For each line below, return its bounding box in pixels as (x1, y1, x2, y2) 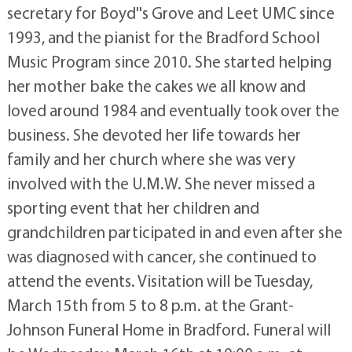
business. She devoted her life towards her (6, 124, 301, 145)
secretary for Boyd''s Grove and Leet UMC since (6, 2, 335, 23)
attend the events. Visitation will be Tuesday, (6, 270, 313, 291)
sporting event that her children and (6, 197, 259, 218)
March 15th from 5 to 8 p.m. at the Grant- (6, 295, 294, 315)
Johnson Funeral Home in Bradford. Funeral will (6, 319, 331, 339)
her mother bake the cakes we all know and (6, 75, 306, 96)
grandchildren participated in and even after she (6, 222, 343, 242)
